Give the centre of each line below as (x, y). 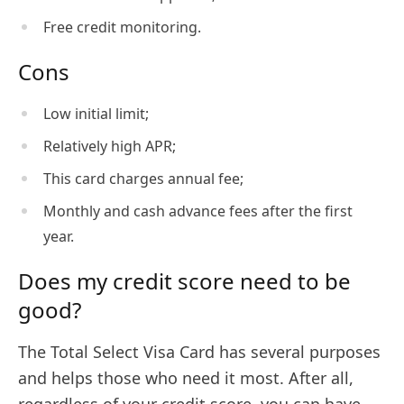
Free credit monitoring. (122, 28)
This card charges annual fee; (143, 179)
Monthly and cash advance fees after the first (198, 211)
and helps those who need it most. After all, (186, 378)
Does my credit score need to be (184, 281)
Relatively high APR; (110, 147)
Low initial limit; (96, 114)
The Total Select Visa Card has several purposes (199, 352)
